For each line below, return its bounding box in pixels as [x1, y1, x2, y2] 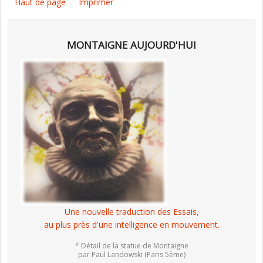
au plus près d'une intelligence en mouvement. [43, 219, 220, 231]
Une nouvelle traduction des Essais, [64, 206, 199, 218]
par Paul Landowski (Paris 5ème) [77, 249, 186, 260]
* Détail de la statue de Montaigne [75, 241, 188, 251]
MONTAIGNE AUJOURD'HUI [67, 38, 196, 52]
